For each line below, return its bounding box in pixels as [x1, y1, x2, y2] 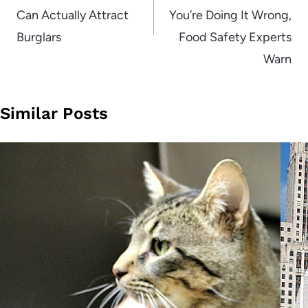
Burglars [16, 29, 61, 45]
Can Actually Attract [16, 7, 129, 23]
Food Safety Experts [179, 29, 291, 45]
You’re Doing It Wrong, [169, 7, 291, 23]
